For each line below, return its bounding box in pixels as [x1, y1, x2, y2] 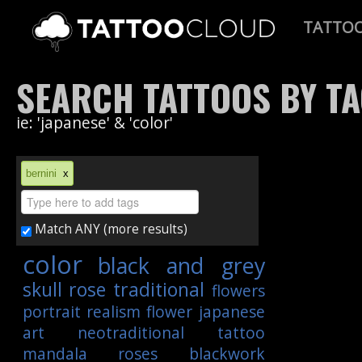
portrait [22, 301, 81, 323]
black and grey [98, 250, 265, 281]
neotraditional [77, 322, 184, 344]
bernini [26, 167, 63, 179]
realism [86, 301, 141, 323]
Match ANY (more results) [32, 221, 187, 238]
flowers [211, 280, 265, 302]
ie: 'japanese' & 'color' [16, 112, 173, 133]
